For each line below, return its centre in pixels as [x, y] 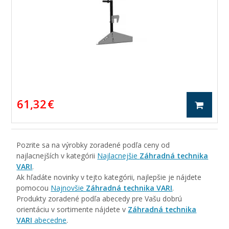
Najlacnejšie [119, 156]
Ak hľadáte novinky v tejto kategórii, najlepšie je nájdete [109, 177]
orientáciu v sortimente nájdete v [72, 209]
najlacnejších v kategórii [57, 156]
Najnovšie [68, 188]
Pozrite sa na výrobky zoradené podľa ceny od [93, 145]
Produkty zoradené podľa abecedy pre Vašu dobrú [99, 199]
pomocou [34, 188]
